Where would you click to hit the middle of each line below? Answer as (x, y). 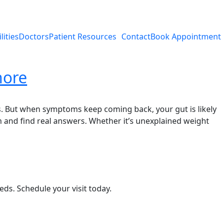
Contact (136, 36)
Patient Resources (83, 36)
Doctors (34, 36)
